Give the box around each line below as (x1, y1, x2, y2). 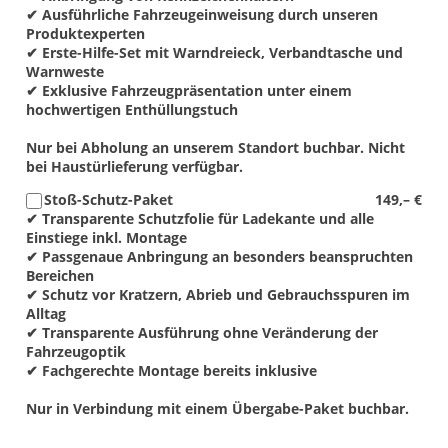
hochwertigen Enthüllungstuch (26, 99, 238, 119)
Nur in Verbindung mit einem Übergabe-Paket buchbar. (26, 398, 409, 418)
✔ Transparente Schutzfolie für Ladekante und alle (26, 208, 374, 228)
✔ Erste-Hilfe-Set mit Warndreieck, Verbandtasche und (26, 42, 403, 62)
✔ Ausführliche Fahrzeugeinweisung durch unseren (26, 4, 378, 24)
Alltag (26, 303, 66, 323)
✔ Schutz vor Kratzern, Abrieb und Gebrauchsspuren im (26, 284, 410, 304)
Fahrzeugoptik (26, 341, 126, 361)
